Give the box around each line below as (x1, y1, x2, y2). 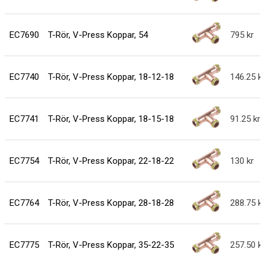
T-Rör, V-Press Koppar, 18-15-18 (47, 114, 174, 125)
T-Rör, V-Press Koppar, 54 (47, 30, 148, 41)
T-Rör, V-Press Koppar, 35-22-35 (47, 240, 174, 251)
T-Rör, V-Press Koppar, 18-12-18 (47, 72, 174, 83)
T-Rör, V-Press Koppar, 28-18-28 (47, 198, 174, 209)
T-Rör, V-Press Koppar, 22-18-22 (47, 156, 174, 167)
